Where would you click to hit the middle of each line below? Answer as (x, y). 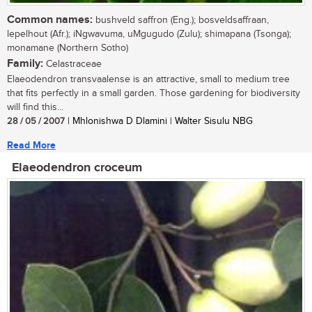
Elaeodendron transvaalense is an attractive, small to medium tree (148, 79)
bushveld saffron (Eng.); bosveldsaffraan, (181, 20)
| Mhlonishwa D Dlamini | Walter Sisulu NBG (159, 121)
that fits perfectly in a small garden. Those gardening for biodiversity (154, 93)
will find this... (35, 107)
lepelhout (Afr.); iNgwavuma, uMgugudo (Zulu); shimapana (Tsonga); (149, 34)
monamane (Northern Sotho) (68, 48)
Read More (31, 145)
